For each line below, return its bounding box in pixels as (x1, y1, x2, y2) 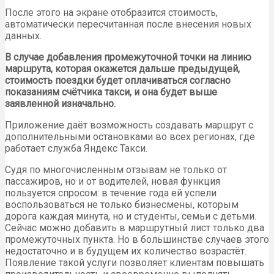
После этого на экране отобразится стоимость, (5, 7, 218, 19)
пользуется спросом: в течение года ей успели (5, 187, 217, 199)
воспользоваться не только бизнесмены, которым (5, 199, 239, 211)
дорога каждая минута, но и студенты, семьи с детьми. (5, 210, 256, 223)
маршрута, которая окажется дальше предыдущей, (5, 63, 240, 75)
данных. (5, 30, 42, 42)
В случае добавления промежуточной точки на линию (5, 51, 251, 64)
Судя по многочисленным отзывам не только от (5, 164, 227, 176)
